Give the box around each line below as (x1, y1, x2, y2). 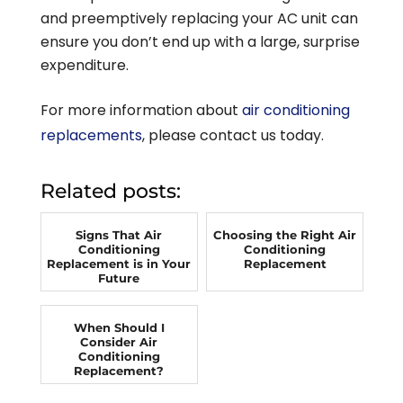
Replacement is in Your (47, 256, 192, 272)
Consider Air (80, 335, 158, 350)
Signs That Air (76, 228, 163, 243)
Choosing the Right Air (213, 228, 357, 243)
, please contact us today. (141, 125, 324, 147)
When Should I (73, 320, 165, 336)
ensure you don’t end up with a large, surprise (40, 31, 360, 53)
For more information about (40, 100, 242, 121)
